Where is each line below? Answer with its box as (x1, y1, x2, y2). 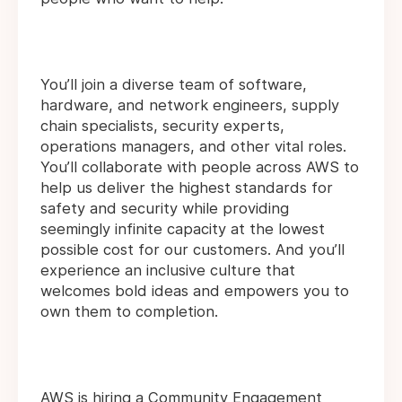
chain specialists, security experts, (40, 117, 284, 135)
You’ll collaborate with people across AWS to (40, 158, 359, 177)
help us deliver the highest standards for (40, 179, 333, 197)
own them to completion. (40, 302, 218, 321)
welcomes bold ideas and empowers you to (40, 282, 349, 301)
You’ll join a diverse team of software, (40, 75, 307, 94)
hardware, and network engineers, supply (40, 96, 339, 115)
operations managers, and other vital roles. (40, 137, 346, 156)
